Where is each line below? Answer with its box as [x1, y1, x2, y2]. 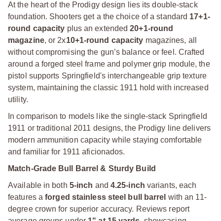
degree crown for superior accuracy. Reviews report [8, 204, 190, 213]
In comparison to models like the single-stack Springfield [8, 111, 207, 120]
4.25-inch [110, 181, 145, 189]
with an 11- [166, 192, 207, 201]
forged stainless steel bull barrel [45, 192, 166, 201]
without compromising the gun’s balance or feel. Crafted [8, 47, 205, 56]
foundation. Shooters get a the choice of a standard [8, 12, 190, 21]
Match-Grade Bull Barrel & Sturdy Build [8, 164, 156, 173]
